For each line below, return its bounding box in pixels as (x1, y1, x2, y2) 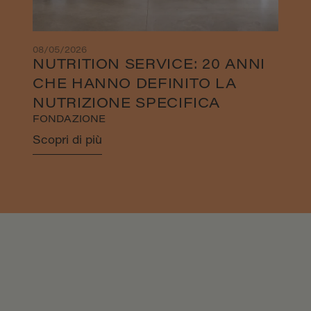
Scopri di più (33, 135, 103, 147)
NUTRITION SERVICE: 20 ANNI (33, 58, 265, 73)
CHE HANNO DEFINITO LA (33, 78, 237, 92)
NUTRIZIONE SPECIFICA (33, 97, 221, 112)
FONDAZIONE (33, 115, 106, 126)
